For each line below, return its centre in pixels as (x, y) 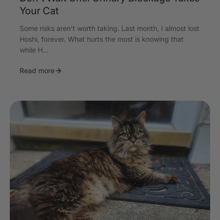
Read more (37, 70)
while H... (34, 50)
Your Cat (39, 11)
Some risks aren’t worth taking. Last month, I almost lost (110, 28)
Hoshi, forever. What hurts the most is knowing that (102, 39)
